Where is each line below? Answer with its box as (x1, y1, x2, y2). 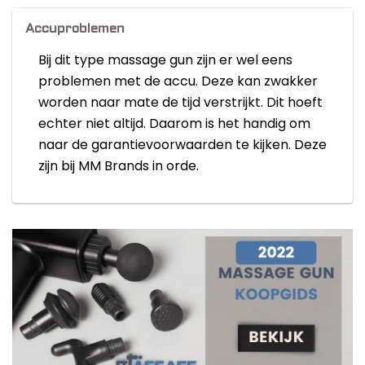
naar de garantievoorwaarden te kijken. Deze (38, 135, 327, 155)
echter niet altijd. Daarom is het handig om (38, 114, 310, 134)
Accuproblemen (25, 23, 125, 36)
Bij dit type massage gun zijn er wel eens (38, 51, 292, 70)
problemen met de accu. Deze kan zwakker (38, 72, 318, 91)
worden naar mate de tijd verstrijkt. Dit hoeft (38, 93, 323, 112)
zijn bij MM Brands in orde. (38, 156, 199, 176)
